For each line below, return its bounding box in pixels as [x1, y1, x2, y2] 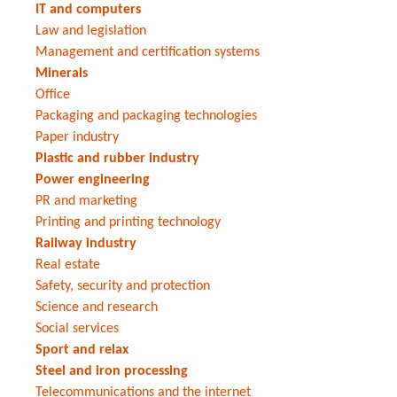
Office [35, 87, 70, 102]
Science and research [35, 300, 158, 315]
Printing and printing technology [35, 214, 221, 230]
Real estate [35, 257, 100, 272]
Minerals [35, 66, 88, 81]
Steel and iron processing [35, 363, 188, 378]
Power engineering [35, 172, 150, 187]
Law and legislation [35, 23, 146, 38]
